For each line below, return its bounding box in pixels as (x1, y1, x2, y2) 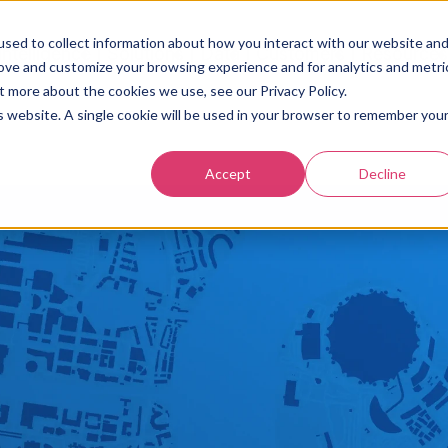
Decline (358, 164, 406, 182)
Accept (205, 164, 252, 182)
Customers (256, 43, 346, 64)
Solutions (107, 43, 185, 64)
